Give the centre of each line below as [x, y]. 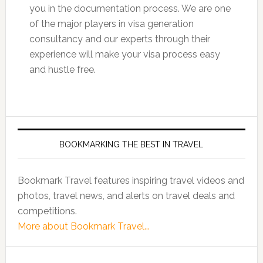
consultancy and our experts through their [119, 39]
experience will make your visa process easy [124, 54]
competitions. [47, 211]
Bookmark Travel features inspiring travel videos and [131, 181]
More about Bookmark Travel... [83, 226]
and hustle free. [62, 70]
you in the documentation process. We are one [130, 9]
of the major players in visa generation [111, 24]
